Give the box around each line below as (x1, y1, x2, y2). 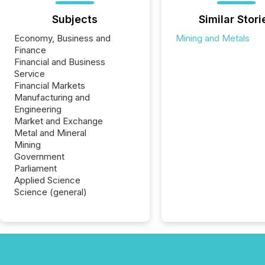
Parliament (14, 163, 57, 174)
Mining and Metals (175, 33, 250, 44)
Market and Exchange (14, 115, 103, 127)
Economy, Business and (14, 33, 111, 44)
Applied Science (14, 174, 80, 186)
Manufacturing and (14, 92, 90, 103)
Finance (14, 44, 46, 56)
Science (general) (14, 186, 87, 198)
